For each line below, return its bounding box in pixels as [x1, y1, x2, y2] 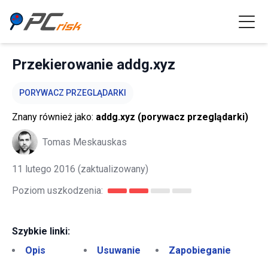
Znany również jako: [12, 111, 96, 123]
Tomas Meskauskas [42, 136, 127, 148]
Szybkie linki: [12, 226, 70, 237]
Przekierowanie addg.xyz [12, 56, 175, 73]
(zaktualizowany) [75, 163, 148, 175]
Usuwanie [97, 245, 141, 256]
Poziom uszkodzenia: [12, 185, 103, 196]
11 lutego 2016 [12, 163, 75, 175]
